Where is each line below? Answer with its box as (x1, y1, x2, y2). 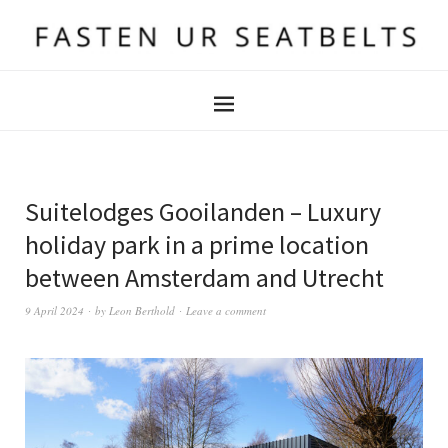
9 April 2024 (25, 303, 84, 318)
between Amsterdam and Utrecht (25, 261, 384, 294)
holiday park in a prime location (25, 228, 369, 261)
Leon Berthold (109, 303, 175, 318)
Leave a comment (186, 303, 266, 318)
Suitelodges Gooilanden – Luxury (25, 195, 381, 228)
